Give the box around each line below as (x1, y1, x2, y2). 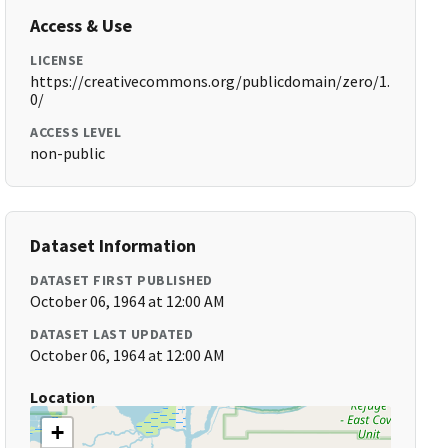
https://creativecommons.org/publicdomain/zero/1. (30, 71, 391, 91)
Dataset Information (30, 234, 197, 257)
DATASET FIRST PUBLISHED (30, 271, 213, 289)
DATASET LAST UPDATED (30, 325, 194, 343)
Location (30, 387, 96, 407)
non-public (30, 143, 106, 163)
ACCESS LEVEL (30, 123, 122, 141)
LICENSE (30, 51, 84, 69)
